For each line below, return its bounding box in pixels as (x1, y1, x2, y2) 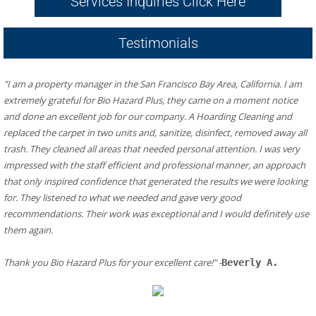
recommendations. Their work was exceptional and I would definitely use (4, 207, 309, 220)
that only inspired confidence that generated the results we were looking (4, 175, 308, 188)
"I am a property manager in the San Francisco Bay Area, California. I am (4, 78, 302, 90)
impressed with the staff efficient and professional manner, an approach (4, 159, 305, 171)
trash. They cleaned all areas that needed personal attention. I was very (4, 142, 300, 155)
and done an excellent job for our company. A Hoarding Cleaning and (4, 110, 292, 123)
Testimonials (118, 35, 198, 51)
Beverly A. (221, 257, 278, 268)
